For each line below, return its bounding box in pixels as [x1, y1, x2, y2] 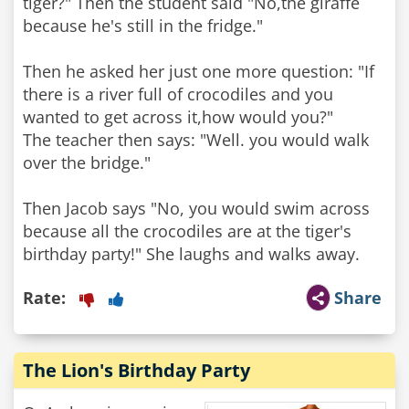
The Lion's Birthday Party [23, 358, 250, 383]
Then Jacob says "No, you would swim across [23, 197, 370, 219]
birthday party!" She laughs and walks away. [23, 243, 360, 265]
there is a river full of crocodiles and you [23, 83, 333, 105]
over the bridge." [23, 152, 151, 173]
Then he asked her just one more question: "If [23, 60, 374, 82]
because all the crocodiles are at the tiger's [23, 220, 351, 242]
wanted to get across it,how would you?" [23, 106, 333, 128]
